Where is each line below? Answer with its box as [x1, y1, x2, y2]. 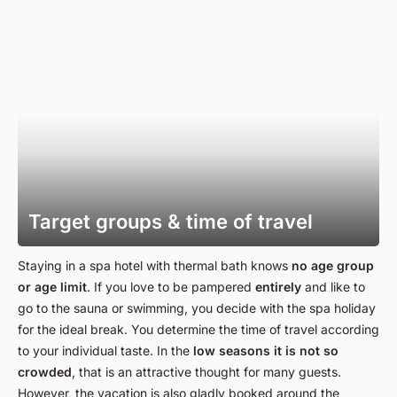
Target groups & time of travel [28, 210, 313, 233]
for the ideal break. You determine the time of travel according [18, 322, 379, 337]
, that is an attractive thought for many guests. [72, 364, 341, 379]
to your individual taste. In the [18, 343, 193, 358]
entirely [255, 279, 301, 294]
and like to [301, 279, 365, 294]
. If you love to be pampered [87, 279, 255, 294]
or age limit [18, 279, 87, 294]
